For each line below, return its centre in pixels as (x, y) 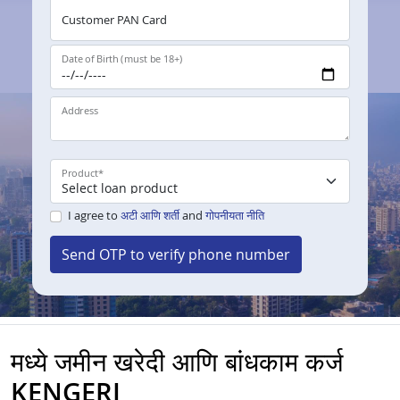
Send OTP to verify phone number (176, 255)
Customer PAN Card (114, 20)
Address (80, 111)
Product (80, 173)
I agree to (94, 216)
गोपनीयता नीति (234, 216)
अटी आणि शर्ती (150, 216)
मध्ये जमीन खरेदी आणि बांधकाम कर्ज (177, 362)
